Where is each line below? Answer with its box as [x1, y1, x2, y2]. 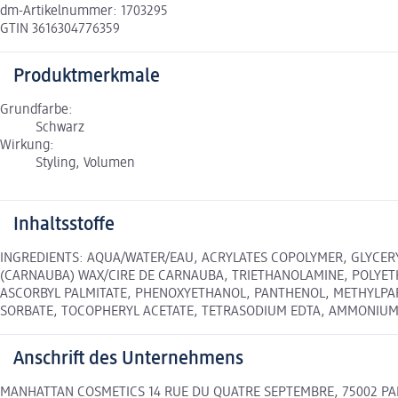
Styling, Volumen [36, 156, 135, 171]
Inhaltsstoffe [13, 215, 115, 235]
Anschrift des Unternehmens [13, 349, 243, 370]
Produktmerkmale [13, 67, 160, 87]
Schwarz [36, 121, 84, 136]
